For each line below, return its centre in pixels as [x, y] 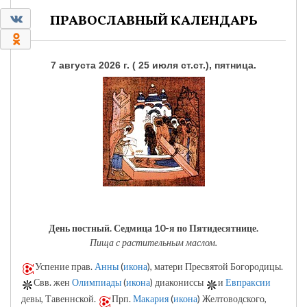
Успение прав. [65, 266]
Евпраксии [248, 282]
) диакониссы [178, 282]
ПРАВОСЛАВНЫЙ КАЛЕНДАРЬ [153, 22]
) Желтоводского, [232, 299]
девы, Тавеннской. [60, 299]
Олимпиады [97, 282]
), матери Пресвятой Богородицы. [215, 266]
